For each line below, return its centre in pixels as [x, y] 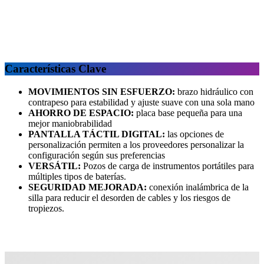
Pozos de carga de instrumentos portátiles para [167, 166]
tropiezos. [46, 208]
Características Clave [55, 68]
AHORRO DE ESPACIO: [82, 113]
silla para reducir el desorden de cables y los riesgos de [129, 197]
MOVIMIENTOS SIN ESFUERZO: [102, 91]
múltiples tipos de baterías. [77, 176]
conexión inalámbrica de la [199, 187]
